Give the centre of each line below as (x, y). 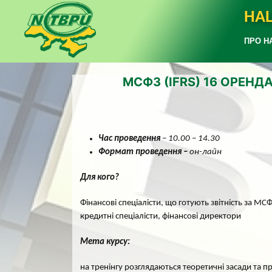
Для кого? (100, 178)
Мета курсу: (106, 242)
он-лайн (205, 152)
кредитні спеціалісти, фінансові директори (161, 216)
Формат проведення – (143, 152)
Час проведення (129, 139)
